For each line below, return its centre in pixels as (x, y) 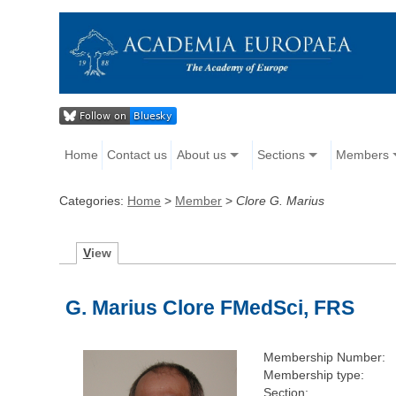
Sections (281, 155)
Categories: (94, 201)
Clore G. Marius (281, 201)
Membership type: (313, 375)
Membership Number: (324, 358)
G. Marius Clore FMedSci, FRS (210, 308)
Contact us (137, 155)
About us (201, 155)
